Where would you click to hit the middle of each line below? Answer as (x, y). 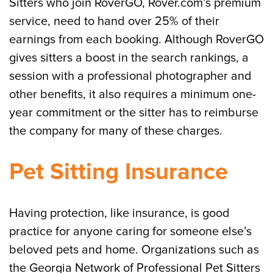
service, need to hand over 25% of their (114, 21)
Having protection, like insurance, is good (119, 213)
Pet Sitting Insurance (119, 172)
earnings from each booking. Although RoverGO (136, 40)
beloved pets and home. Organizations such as (134, 250)
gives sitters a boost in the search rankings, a (129, 58)
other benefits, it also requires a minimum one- (133, 94)
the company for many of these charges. (116, 131)
